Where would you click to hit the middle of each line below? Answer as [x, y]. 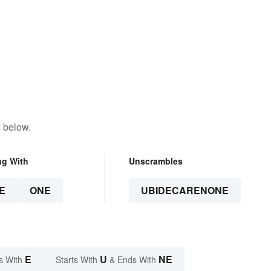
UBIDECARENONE [184, 191]
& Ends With [133, 260]
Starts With [78, 260]
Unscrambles [155, 161]
